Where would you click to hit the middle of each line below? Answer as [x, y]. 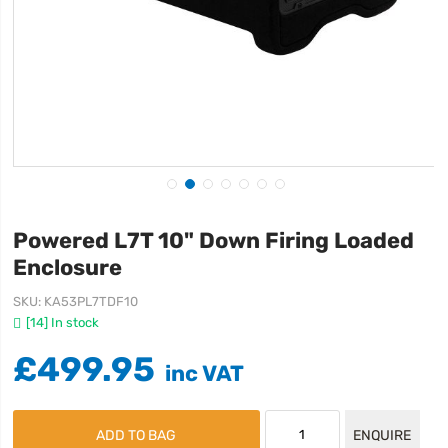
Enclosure [68, 267]
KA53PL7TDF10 [91, 301]
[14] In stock [63, 322]
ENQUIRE [382, 435]
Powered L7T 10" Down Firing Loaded [214, 240]
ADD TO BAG [136, 435]
